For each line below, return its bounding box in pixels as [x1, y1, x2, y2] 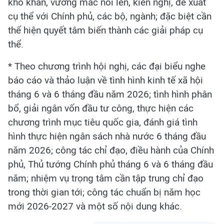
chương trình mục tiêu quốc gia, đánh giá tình [8, 116, 197, 128]
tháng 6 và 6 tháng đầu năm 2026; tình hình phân [8, 88, 212, 100]
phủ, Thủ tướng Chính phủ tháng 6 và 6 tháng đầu [8, 158, 213, 170]
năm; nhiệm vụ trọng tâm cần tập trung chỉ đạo [8, 172, 203, 184]
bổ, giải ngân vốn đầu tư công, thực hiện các [8, 102, 193, 114]
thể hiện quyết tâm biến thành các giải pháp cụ [8, 24, 203, 36]
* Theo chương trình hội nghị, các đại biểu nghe [8, 60, 205, 72]
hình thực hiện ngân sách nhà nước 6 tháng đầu [8, 130, 206, 142]
